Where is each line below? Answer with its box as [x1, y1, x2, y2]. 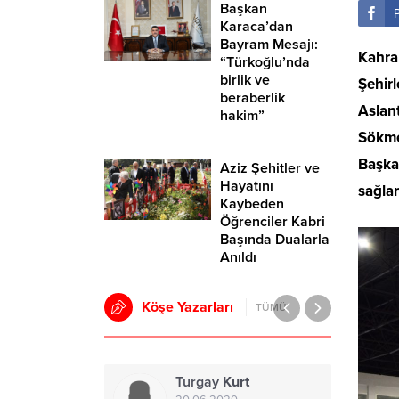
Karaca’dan [220, 18, 293, 37]
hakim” [220, 107, 265, 126]
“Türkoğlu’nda [220, 53, 310, 72]
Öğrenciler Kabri [220, 213, 325, 232]
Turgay [175, 373, 223, 392]
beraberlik [220, 89, 285, 108]
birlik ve [220, 71, 270, 90]
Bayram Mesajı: [220, 36, 318, 54]
